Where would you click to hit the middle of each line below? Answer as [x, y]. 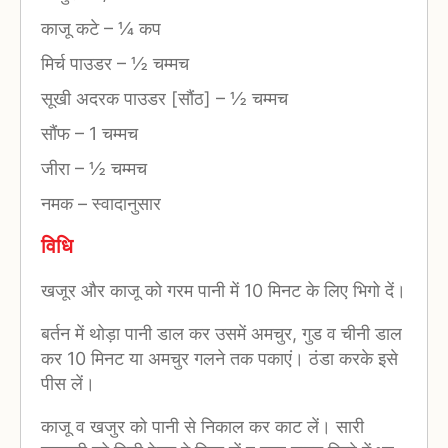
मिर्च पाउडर [79, 63]
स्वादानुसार [124, 203]
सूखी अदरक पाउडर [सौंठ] [128, 98]
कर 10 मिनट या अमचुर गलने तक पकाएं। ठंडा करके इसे [219, 359]
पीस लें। [68, 384]
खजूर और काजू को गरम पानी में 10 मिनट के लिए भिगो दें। [223, 291]
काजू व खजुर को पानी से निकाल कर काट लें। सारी [202, 427]
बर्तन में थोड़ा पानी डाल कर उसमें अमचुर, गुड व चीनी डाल [221, 334]
